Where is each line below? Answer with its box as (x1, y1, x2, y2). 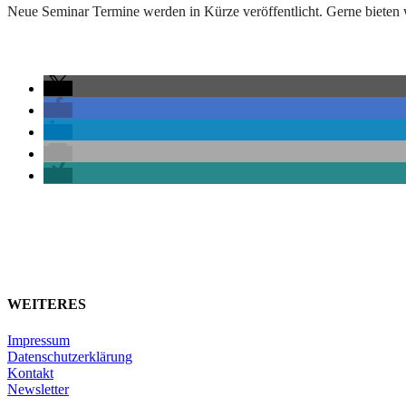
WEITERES (7, 296, 86, 313)
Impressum (7, 332, 70, 348)
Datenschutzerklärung (7, 348, 132, 364)
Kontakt (7, 364, 53, 381)
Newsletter (7, 381, 69, 397)
